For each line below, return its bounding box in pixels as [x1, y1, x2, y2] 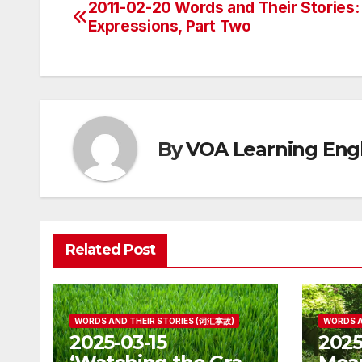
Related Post [65, 241, 156, 259]
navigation [72, 32, 203, 64]
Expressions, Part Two [87, 16, 251, 36]
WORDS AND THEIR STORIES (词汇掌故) [74, 316, 234, 326]
